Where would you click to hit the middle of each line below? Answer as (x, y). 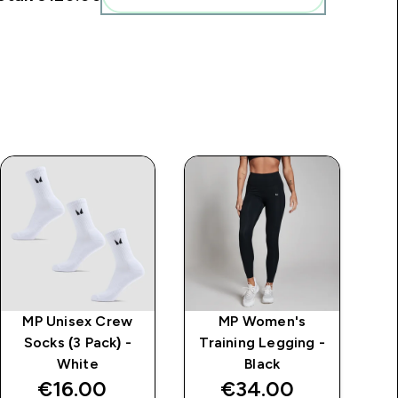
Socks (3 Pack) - (77, 342)
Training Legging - (262, 342)
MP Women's (263, 321)
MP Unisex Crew (78, 321)
